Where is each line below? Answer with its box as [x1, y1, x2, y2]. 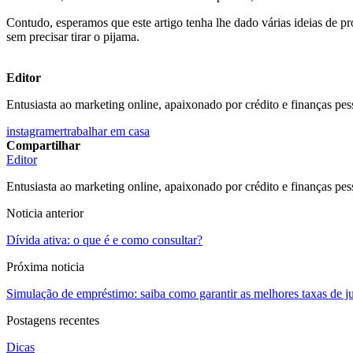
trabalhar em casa [64, 124, 150, 138]
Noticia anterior [6, 206, 84, 220]
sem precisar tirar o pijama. [6, 29, 139, 43]
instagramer [6, 124, 64, 138]
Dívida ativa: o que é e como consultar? [6, 232, 203, 247]
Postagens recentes [6, 313, 99, 327]
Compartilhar [6, 138, 80, 152]
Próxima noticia [6, 259, 84, 273]
